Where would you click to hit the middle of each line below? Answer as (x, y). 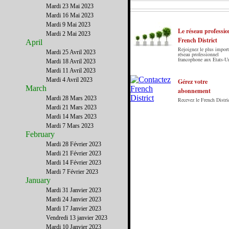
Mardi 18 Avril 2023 (71, 61)
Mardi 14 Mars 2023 (71, 117)
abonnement (194, 91)
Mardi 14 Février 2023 (74, 163)
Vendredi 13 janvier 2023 (77, 218)
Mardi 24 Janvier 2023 (74, 199)
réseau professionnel (198, 54)
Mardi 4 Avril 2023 (69, 80)
